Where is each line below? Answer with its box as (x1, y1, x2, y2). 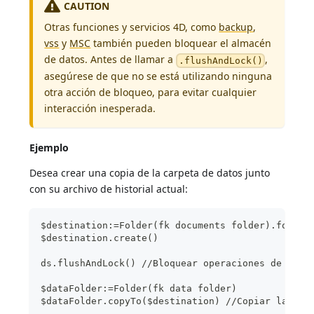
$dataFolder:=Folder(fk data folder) (41, 282, 243, 294)
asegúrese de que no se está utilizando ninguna (44, 69, 273, 83)
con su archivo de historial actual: (29, 182, 189, 196)
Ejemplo (29, 140, 69, 154)
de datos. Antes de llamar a (44, 53, 177, 67)
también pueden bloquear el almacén (90, 36, 272, 50)
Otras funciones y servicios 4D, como (44, 20, 219, 34)
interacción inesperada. (44, 101, 156, 115)
